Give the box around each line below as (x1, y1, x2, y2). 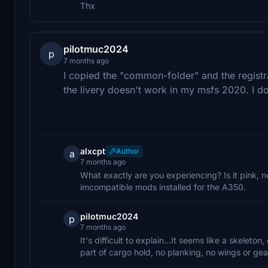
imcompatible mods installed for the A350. (80, 181, 246, 192)
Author (116, 146, 139, 156)
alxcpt (80, 145, 105, 156)
